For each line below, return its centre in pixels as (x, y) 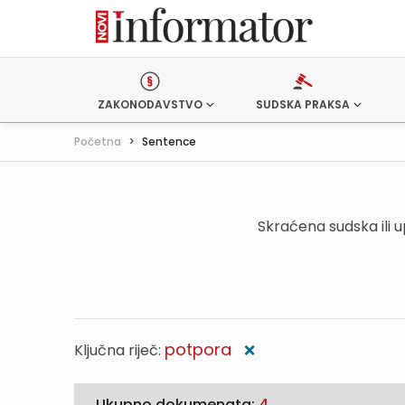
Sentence (169, 141)
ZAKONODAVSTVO (150, 104)
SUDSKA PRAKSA (302, 104)
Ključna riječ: (119, 350)
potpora (198, 349)
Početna (98, 141)
